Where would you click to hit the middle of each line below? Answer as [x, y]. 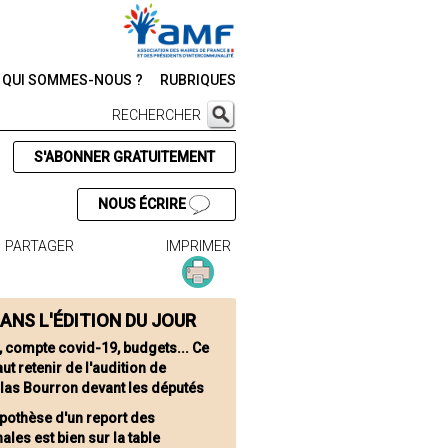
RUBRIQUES [198, 80]
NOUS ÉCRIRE [143, 204]
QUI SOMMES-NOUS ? [72, 80]
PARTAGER [40, 246]
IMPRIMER [198, 246]
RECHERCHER [156, 115]
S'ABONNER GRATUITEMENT [124, 157]
